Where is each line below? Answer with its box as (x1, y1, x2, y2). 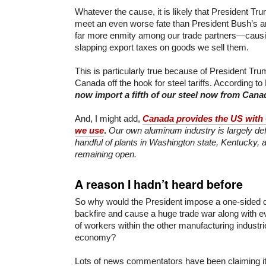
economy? (75, 232, 116, 242)
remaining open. (75, 148, 137, 159)
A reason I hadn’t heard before (75, 175, 243, 192)
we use (75, 125, 104, 135)
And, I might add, (75, 113, 142, 123)
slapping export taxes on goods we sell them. (75, 42, 249, 52)
